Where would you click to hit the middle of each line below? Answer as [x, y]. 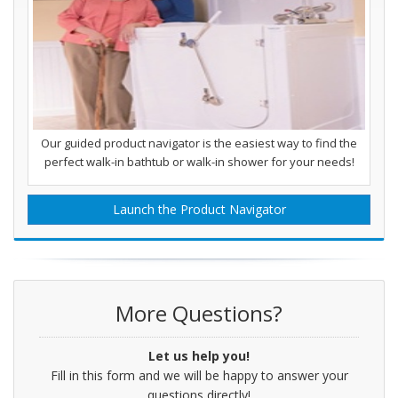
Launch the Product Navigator [199, 210]
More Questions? [199, 313]
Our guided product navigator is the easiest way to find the [199, 143]
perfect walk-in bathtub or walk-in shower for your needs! [199, 162]
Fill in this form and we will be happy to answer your [199, 375]
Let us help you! [199, 355]
